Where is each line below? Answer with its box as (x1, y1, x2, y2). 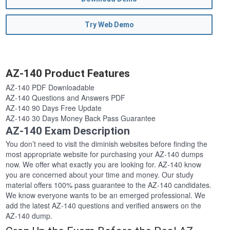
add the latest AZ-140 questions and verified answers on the (6, 200, 202, 211)
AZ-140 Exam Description (6, 125, 130, 138)
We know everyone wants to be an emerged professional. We (6, 190, 206, 201)
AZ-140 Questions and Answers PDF (6, 92, 126, 103)
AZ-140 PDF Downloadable (6, 82, 95, 93)
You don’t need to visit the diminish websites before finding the (6, 139, 208, 149)
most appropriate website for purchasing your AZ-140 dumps (6, 149, 204, 160)
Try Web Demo (84, 21, 134, 29)
